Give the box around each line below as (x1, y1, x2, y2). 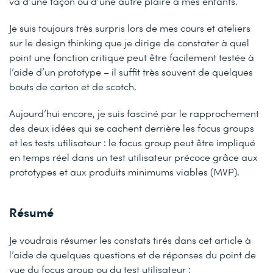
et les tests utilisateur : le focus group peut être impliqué (9, 135, 255, 149)
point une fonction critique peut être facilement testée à (9, 50, 254, 63)
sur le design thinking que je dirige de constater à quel (9, 35, 249, 49)
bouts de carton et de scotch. (9, 79, 136, 93)
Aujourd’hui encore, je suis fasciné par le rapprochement (9, 106, 259, 119)
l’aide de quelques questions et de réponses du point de (9, 247, 256, 261)
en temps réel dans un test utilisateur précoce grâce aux (9, 150, 258, 163)
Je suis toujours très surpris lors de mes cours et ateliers (9, 21, 250, 34)
